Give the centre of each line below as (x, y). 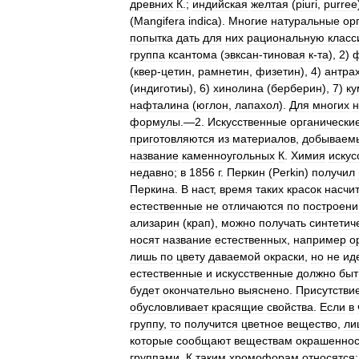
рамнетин (224, 71)
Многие (248, 21)
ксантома (193, 54)
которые (151, 341)
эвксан (242, 54)
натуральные (305, 21)
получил (333, 172)
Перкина (152, 189)
